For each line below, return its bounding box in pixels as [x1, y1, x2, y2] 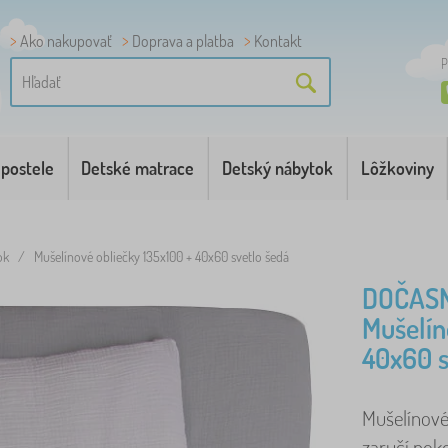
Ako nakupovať [20, 31, 112, 51]
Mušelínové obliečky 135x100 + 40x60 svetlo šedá [34, 248, 289, 265]
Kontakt [254, 31, 302, 51]
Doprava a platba [132, 31, 234, 51]
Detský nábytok [222, 157, 333, 179]
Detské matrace [81, 157, 195, 179]
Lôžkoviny [360, 157, 434, 179]
